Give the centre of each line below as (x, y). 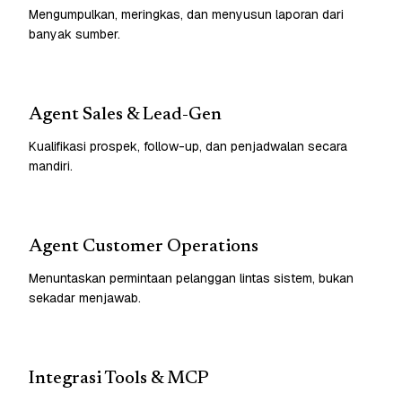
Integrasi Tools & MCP (119, 378)
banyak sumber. (74, 34)
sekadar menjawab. (85, 297)
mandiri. (51, 166)
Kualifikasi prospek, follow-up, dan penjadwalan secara (188, 146)
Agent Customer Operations (144, 246)
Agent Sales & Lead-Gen (125, 114)
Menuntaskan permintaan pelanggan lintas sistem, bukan (191, 278)
